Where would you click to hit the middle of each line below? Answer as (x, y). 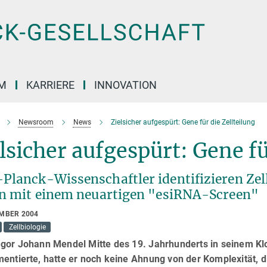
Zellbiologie (27, 227)
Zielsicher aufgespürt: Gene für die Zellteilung (183, 122)
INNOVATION (125, 85)
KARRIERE (50, 85)
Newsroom (36, 122)
